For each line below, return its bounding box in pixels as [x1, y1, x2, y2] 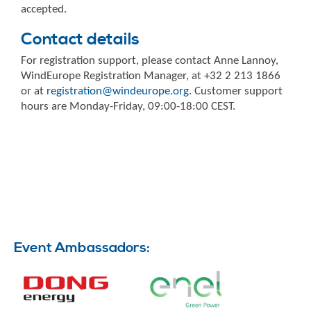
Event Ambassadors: [14, 239, 150, 258]
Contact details [21, 28, 140, 50]
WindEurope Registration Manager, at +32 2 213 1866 [21, 69, 280, 82]
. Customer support [189, 85, 283, 97]
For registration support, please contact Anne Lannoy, [21, 54, 278, 67]
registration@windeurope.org [47, 85, 189, 97]
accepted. [21, 3, 67, 15]
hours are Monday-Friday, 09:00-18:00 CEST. [21, 100, 235, 112]
